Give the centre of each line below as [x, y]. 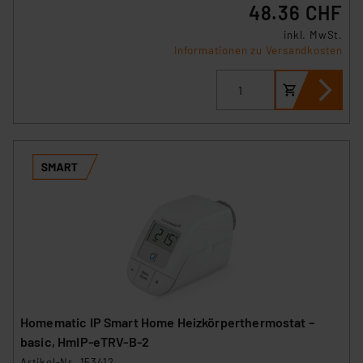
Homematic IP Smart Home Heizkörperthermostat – [167, 322]
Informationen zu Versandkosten [258, 51]
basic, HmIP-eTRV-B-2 [85, 341]
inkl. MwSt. [313, 35]
